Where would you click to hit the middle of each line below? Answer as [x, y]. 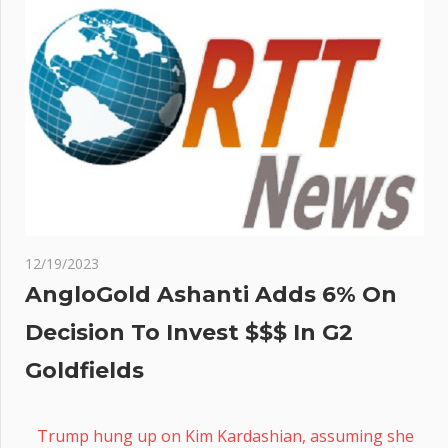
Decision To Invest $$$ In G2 [189, 333]
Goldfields [84, 371]
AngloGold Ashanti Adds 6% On [211, 295]
